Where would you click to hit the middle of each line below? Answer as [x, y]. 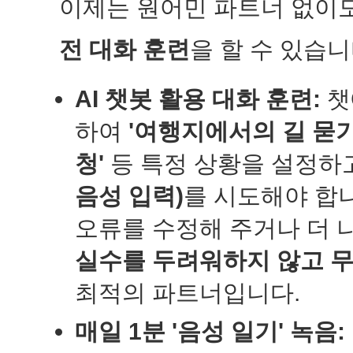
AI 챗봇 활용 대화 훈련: [198, 99]
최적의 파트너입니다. [188, 293]
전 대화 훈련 [124, 49]
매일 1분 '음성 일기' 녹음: [210, 331]
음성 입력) [129, 196]
